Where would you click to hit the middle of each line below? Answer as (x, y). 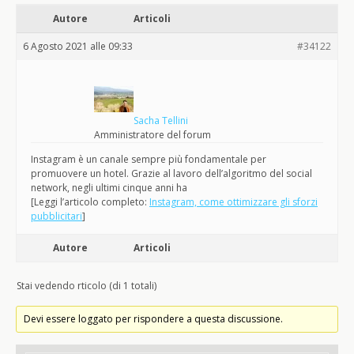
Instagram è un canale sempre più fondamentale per (149, 159)
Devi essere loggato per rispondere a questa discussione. (154, 319)
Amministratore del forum (153, 135)
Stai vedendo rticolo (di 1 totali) (87, 286)
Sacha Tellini (161, 121)
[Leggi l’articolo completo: (90, 202)
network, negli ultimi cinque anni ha (109, 188)
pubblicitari (56, 216)
